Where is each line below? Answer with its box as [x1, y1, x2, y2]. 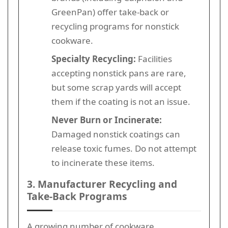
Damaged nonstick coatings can [51, 128, 180, 140]
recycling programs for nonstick [51, 20, 179, 32]
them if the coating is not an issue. [51, 95, 190, 107]
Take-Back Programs [27, 189, 127, 203]
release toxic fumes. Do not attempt [51, 142, 196, 154]
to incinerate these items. [51, 156, 155, 168]
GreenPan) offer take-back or [51, 6, 169, 18]
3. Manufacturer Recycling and [27, 177, 177, 191]
